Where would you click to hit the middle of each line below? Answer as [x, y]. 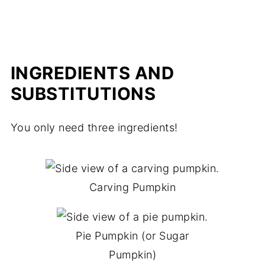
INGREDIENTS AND [92, 73]
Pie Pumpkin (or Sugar [132, 236]
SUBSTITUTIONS [83, 94]
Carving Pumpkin [132, 188]
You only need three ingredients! [94, 128]
